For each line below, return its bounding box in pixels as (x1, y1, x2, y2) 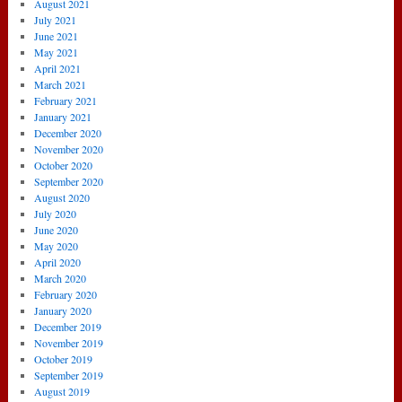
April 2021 (34, 61, 81, 76)
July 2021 (34, 13, 76, 28)
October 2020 (34, 158, 92, 173)
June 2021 (34, 29, 78, 44)
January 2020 (34, 303, 92, 319)
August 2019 (34, 384, 90, 399)
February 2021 (34, 93, 97, 109)
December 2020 (34, 126, 101, 141)
